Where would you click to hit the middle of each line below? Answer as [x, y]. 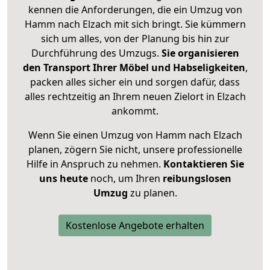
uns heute [63, 179]
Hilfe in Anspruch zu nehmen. [95, 164]
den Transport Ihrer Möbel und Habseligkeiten [134, 68]
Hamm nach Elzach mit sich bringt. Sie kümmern [135, 24]
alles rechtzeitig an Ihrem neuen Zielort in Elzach [135, 97]
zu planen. [152, 193]
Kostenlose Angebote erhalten [135, 226]
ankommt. [135, 111]
